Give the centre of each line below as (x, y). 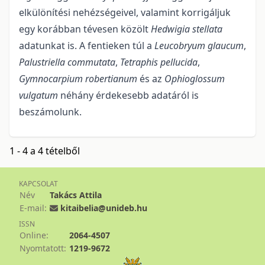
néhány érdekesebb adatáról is (128, 96)
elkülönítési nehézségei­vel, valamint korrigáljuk (125, 13)
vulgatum (38, 96)
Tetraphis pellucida (159, 62)
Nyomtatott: (43, 248)
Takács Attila (76, 195)
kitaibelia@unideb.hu (104, 208)
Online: (34, 235)
